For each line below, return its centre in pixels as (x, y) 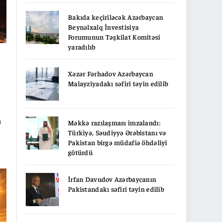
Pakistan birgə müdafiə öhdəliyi (118, 142)
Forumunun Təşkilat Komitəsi (114, 37)
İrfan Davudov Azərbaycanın (112, 179)
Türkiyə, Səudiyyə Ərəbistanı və (117, 132)
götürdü (80, 152)
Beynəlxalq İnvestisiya (104, 27)
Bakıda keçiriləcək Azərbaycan (116, 17)
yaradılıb (82, 47)
